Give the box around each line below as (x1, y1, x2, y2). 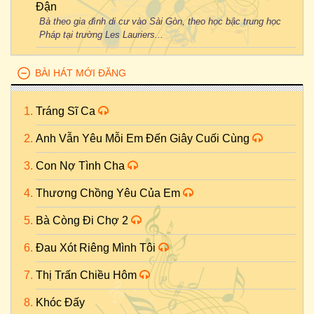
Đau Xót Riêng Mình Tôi (36, 242, 158, 254)
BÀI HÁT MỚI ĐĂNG (35, 67, 126, 78)
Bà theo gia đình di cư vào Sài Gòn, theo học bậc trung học (39, 16, 281, 27)
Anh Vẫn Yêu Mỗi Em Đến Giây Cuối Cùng (36, 132, 252, 144)
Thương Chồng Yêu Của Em (36, 187, 183, 199)
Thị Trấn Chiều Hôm (36, 269, 139, 281)
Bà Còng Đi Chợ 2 (36, 214, 131, 226)
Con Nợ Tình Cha (36, 160, 128, 172)
